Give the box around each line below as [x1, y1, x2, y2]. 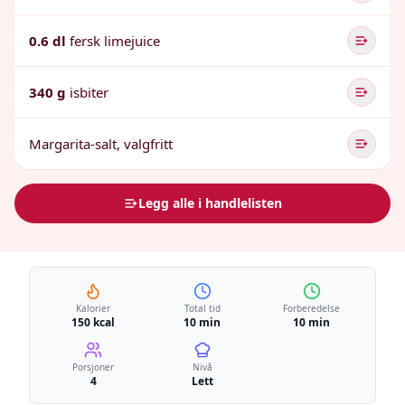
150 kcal [71, 315, 116, 330]
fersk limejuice [70, 32, 160, 50]
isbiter [70, 83, 108, 101]
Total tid [184, 302, 221, 315]
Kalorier [76, 302, 111, 315]
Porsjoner [72, 361, 115, 373]
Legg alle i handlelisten [137, 194, 282, 212]
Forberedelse [283, 302, 341, 315]
